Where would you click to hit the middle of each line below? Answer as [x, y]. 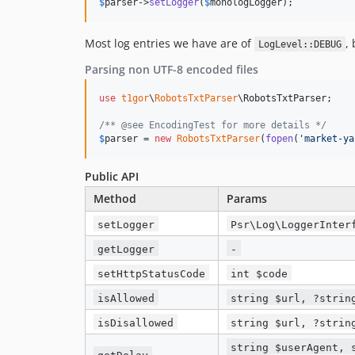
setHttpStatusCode [152, 273]
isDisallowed [136, 323]
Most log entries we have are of [170, 44]
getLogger [126, 249]
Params [247, 199]
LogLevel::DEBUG [300, 45]
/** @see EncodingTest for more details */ [213, 126]
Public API [112, 177]
